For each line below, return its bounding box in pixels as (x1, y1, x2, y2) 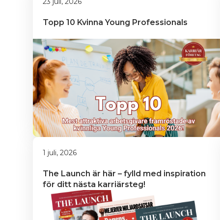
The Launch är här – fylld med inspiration (43, 169, 208, 178)
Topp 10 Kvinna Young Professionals (43, 18, 188, 27)
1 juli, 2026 (43, 148, 77, 157)
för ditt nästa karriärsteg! (43, 180, 145, 189)
